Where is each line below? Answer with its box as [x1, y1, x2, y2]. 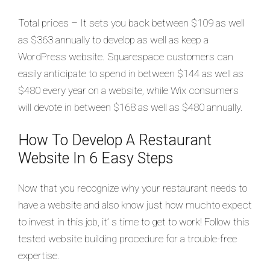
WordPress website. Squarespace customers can [18, 51, 233, 63]
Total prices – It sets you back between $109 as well [18, 17, 245, 29]
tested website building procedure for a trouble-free [18, 232, 237, 245]
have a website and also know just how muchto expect [18, 198, 252, 211]
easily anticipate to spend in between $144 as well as [18, 67, 243, 80]
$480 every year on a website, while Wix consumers [18, 84, 239, 96]
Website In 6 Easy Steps [18, 149, 174, 167]
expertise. [18, 249, 60, 262]
